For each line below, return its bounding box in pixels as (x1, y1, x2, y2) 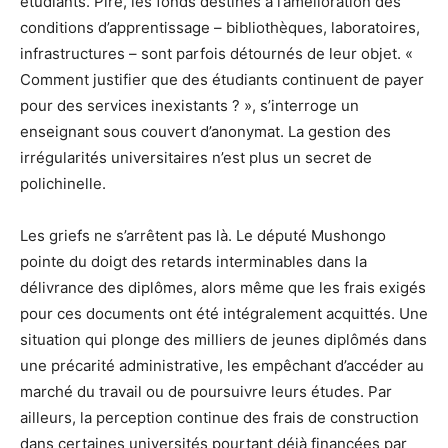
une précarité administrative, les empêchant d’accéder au (20, 355, 424, 375)
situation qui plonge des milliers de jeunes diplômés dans (20, 329, 427, 349)
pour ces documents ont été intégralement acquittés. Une (20, 303, 428, 323)
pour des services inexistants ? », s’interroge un (20, 95, 359, 115)
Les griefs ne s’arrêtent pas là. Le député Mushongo (20, 225, 386, 245)
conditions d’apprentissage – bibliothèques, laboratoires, (20, 17, 420, 37)
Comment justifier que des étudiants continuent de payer (20, 69, 424, 89)
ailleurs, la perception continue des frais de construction (20, 407, 419, 427)
